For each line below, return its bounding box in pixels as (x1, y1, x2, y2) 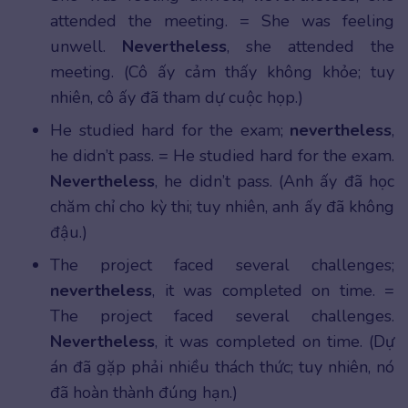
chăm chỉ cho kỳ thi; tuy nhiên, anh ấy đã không (50, 196, 394, 219)
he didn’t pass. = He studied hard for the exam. (50, 145, 394, 168)
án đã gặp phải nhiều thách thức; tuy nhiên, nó (50, 356, 394, 379)
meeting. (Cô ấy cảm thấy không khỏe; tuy (50, 61, 394, 84)
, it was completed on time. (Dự (155, 331, 394, 353)
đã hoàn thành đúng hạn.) (50, 382, 238, 404)
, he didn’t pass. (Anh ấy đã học (155, 170, 394, 193)
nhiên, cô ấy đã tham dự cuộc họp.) (50, 87, 303, 109)
